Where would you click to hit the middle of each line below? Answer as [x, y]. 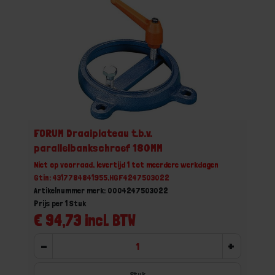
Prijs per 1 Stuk [60, 203]
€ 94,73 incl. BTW [85, 220]
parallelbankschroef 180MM [98, 148]
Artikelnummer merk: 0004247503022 [101, 190]
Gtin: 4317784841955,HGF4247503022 [102, 177]
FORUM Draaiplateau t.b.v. [93, 133]
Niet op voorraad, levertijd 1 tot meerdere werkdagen [126, 165]
